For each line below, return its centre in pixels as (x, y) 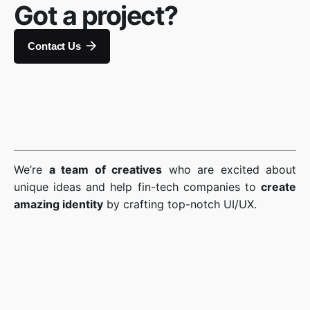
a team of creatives (105, 169)
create (279, 186)
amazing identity (58, 204)
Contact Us (54, 46)
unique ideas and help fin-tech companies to (137, 186)
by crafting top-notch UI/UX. (180, 204)
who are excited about (229, 169)
